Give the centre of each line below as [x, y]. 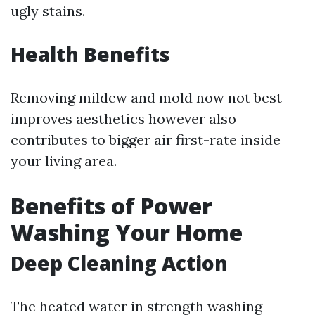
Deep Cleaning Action [119, 263]
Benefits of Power [111, 206]
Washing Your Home [127, 232]
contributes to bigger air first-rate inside [146, 140]
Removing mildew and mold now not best [146, 97]
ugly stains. [48, 11]
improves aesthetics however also [123, 118]
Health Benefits [90, 54]
